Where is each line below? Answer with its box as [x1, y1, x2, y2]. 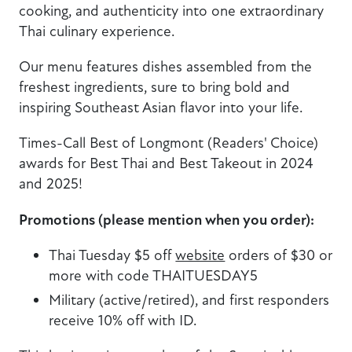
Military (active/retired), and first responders [49, 290, 330, 309]
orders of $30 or [225, 245, 333, 264]
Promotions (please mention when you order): [19, 210, 314, 229]
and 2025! [19, 174, 82, 193]
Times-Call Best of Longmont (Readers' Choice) [19, 134, 318, 152]
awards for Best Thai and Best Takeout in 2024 [19, 154, 313, 173]
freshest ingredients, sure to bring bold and [19, 78, 290, 97]
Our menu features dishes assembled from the [19, 57, 312, 76]
